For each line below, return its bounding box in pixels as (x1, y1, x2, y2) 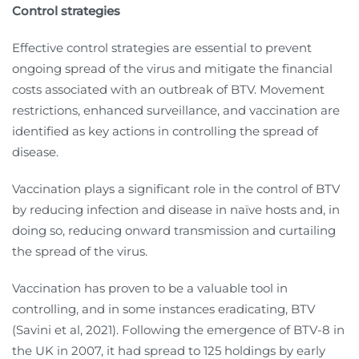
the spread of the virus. (12, 244, 147, 260)
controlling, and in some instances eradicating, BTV (12, 301, 315, 317)
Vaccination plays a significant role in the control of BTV (12, 181, 340, 197)
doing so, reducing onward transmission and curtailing (12, 223, 336, 239)
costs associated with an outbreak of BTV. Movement (12, 82, 325, 98)
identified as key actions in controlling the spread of (12, 123, 318, 139)
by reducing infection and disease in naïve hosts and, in (12, 202, 340, 218)
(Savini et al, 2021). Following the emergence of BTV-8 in (12, 322, 345, 338)
